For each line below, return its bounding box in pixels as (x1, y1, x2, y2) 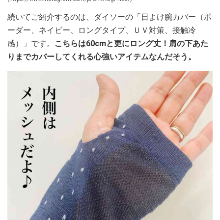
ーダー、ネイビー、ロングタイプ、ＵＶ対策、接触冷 (7, 26, 196, 35)
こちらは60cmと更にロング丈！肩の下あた (55, 39, 208, 48)
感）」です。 (7, 39, 55, 48)
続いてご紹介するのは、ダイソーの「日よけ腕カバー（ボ (7, 12, 212, 22)
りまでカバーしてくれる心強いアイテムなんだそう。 (7, 52, 196, 61)
